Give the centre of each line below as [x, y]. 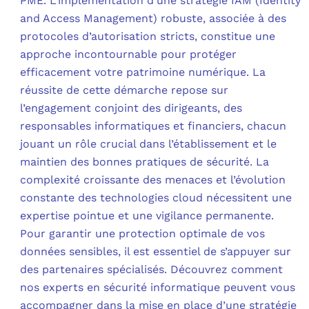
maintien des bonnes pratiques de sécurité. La [145, 161]
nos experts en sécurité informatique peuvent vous [158, 287]
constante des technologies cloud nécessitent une [156, 197]
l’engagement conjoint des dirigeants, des [131, 108]
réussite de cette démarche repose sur [124, 90]
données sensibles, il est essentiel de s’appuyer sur [156, 251]
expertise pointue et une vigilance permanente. [147, 215]
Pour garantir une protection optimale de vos [143, 233]
